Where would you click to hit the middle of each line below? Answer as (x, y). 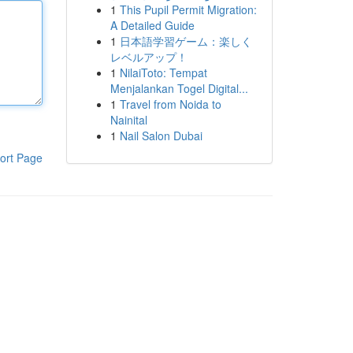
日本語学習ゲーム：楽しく (186, 41)
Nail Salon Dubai (161, 136)
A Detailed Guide (152, 25)
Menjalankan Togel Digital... (179, 88)
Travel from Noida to (170, 104)
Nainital (128, 120)
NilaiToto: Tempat (163, 72)
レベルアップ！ (149, 57)
